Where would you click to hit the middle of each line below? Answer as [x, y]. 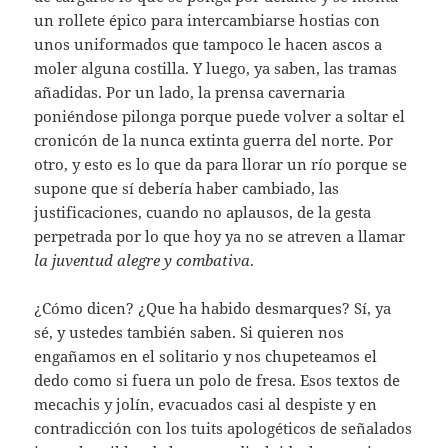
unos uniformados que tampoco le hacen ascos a [208, 44]
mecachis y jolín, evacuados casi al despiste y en [206, 404]
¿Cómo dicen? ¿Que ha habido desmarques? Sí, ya [213, 308]
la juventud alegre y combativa [142, 260]
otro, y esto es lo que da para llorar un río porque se [221, 164]
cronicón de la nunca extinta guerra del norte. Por [214, 140]
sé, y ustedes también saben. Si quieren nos [189, 332]
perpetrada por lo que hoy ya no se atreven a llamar [220, 236]
